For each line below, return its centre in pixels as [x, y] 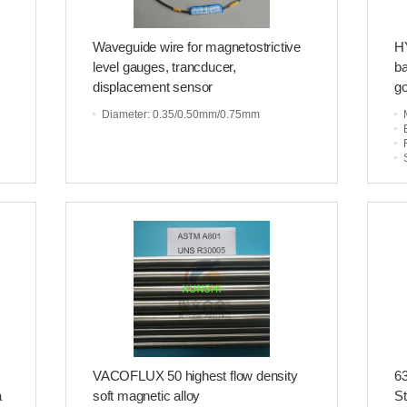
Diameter [124, 114]
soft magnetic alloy [147, 396]
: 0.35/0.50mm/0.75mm [203, 114]
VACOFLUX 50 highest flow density [195, 376]
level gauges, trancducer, [165, 67]
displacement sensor [153, 87]
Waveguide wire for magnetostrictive [197, 47]
